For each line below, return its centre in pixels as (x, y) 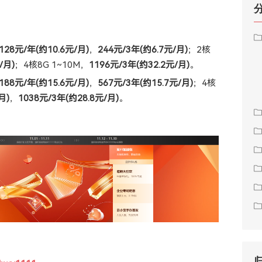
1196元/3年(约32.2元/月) (139, 65)
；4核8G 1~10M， (52, 65)
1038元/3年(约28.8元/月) (68, 98)
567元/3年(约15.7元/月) (145, 83)
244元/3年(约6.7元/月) (143, 49)
